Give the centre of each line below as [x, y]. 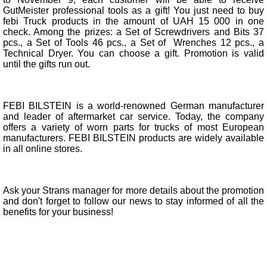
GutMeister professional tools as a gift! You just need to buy [133, 10]
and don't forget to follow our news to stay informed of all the [133, 201]
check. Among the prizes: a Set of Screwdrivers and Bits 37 [133, 32]
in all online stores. [43, 149]
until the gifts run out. [46, 64]
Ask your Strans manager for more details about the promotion [133, 190]
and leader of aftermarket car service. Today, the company [133, 117]
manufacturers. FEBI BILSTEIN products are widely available [133, 138]
